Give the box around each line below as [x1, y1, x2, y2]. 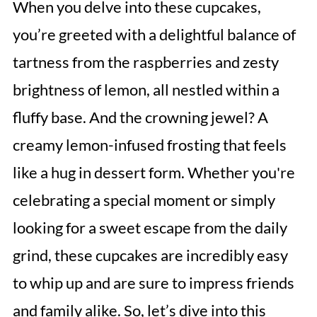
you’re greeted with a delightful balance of [12, 25, 296, 44]
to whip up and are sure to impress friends [12, 273, 294, 292]
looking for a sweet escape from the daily [12, 218, 287, 237]
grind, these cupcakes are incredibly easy [12, 246, 288, 265]
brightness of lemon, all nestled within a [12, 80, 279, 99]
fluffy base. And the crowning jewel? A [12, 108, 268, 127]
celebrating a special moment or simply [12, 190, 275, 209]
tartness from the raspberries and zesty [12, 52, 279, 71]
